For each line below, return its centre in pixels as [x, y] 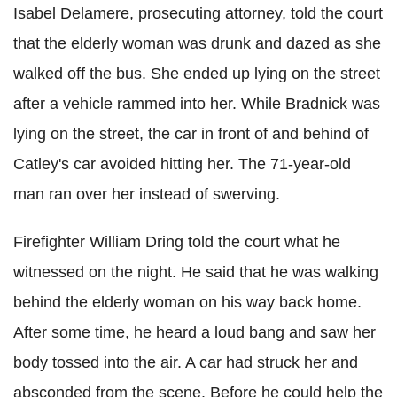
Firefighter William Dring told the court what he [177, 242]
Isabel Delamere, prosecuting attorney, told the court [198, 13]
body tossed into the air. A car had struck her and [186, 362]
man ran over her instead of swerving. [147, 194]
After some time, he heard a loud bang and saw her [195, 332]
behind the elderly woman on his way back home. [187, 302]
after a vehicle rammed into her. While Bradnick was [197, 104]
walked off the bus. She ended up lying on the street [197, 74]
